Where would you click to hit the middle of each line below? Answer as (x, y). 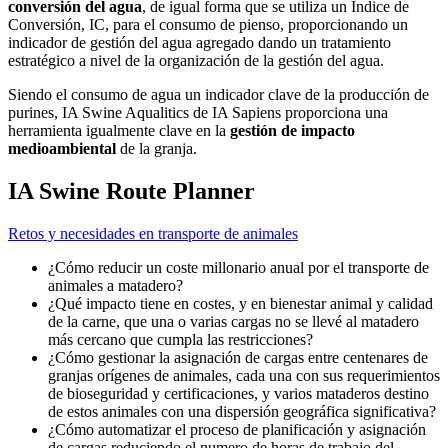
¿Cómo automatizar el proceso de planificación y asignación (237, 430)
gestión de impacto (292, 131)
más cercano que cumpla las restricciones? (180, 340)
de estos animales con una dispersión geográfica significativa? (242, 412)
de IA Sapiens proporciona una (288, 113)
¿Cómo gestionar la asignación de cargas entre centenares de (238, 358)
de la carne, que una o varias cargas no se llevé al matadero (233, 322)
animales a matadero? (115, 286)
